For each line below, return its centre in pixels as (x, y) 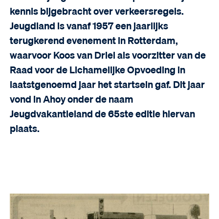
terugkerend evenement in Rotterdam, (94, 41)
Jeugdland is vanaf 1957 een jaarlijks (89, 26)
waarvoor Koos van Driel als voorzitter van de (108, 56)
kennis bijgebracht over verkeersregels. (97, 12)
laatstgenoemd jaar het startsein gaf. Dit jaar (107, 85)
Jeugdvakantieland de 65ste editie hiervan (102, 114)
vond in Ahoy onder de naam (72, 100)
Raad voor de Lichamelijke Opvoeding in (98, 70)
